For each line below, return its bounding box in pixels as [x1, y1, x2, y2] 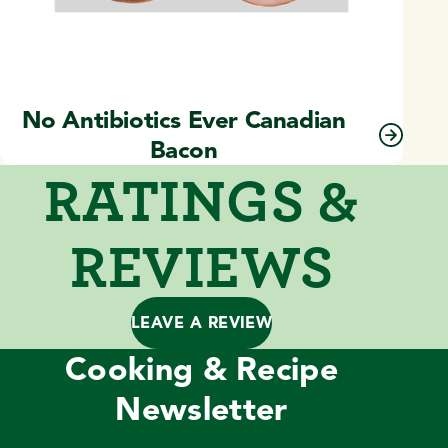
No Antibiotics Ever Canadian [21, 105, 346, 136]
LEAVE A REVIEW [130, 313, 273, 334]
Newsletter [115, 389, 288, 430]
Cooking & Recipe [64, 349, 339, 390]
